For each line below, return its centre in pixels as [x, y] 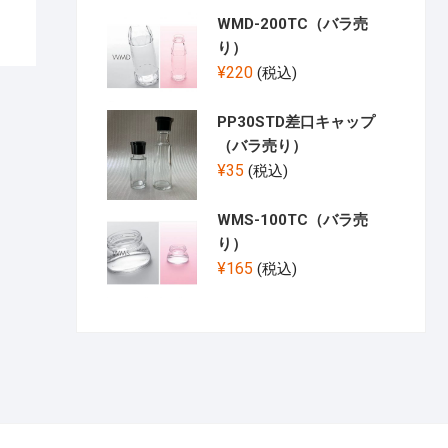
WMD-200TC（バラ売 [292, 24]
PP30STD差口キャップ [296, 122]
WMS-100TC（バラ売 [292, 220]
